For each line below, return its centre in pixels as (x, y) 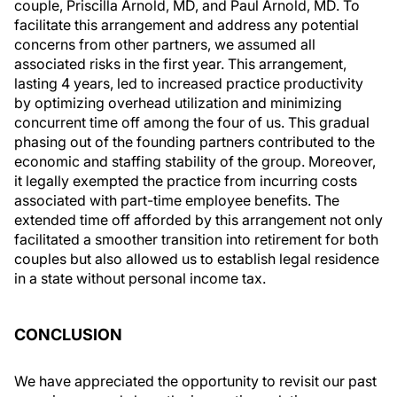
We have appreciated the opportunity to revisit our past (195, 381)
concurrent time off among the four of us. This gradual (192, 122)
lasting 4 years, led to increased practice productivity (189, 83)
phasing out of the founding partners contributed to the (195, 141)
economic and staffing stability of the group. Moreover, (195, 161)
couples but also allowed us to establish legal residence (197, 258)
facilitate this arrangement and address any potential (187, 24)
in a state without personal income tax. (140, 278)
